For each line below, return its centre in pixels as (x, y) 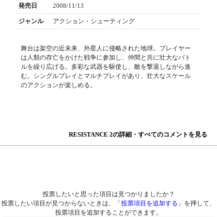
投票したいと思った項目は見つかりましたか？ (108, 194)
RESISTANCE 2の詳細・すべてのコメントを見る (138, 134)
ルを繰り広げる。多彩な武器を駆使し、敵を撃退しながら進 (106, 67)
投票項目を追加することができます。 (108, 212)
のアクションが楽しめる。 (58, 85)
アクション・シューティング (93, 21)
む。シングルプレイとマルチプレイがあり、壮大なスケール (106, 76)
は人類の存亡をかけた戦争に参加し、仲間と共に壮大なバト (106, 57)
